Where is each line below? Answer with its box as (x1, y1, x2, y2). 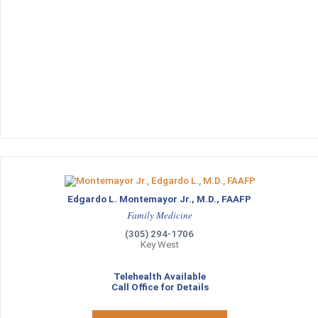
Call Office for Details (111, 282, 209, 292)
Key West (141, 239, 179, 250)
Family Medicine (127, 209, 192, 221)
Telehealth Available (114, 271, 206, 282)
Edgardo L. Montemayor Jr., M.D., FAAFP (67, 194, 252, 204)
